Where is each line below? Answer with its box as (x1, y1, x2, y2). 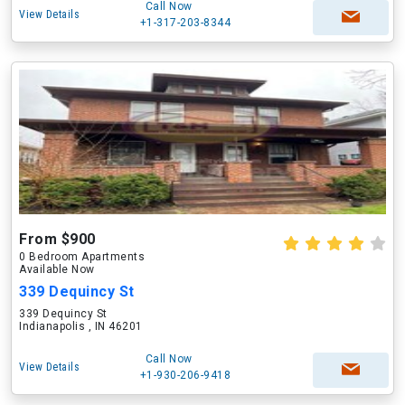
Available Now (19, 263, 95, 276)
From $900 (19, 231, 96, 248)
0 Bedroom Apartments (19, 250, 145, 263)
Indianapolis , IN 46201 (19, 320, 143, 333)
